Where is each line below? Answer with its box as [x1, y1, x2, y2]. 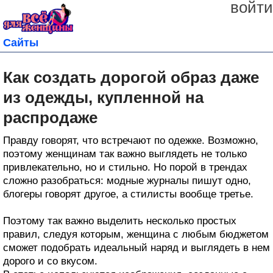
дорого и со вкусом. [3, 255, 97, 267]
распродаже [3, 108, 97, 127]
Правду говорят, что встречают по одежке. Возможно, [3, 134, 258, 146]
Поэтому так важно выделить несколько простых [3, 214, 236, 227]
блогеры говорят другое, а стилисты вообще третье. [3, 188, 253, 200]
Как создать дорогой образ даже [3, 68, 259, 87]
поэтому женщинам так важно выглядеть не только [3, 147, 247, 160]
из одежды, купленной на [3, 88, 204, 107]
